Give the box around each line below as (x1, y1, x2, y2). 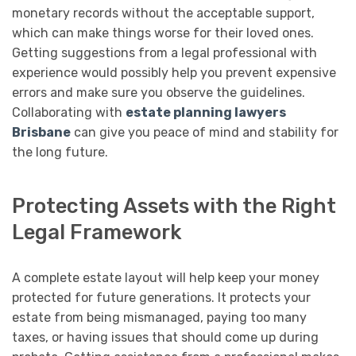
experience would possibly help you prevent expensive (12, 65, 336, 81)
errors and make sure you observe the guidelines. (12, 85, 305, 101)
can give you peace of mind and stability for (71, 125, 339, 141)
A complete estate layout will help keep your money (12, 269, 319, 285)
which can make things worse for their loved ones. (12, 25, 314, 41)
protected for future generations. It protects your (12, 289, 311, 305)
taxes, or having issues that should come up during (12, 329, 319, 345)
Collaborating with (12, 105, 126, 121)
